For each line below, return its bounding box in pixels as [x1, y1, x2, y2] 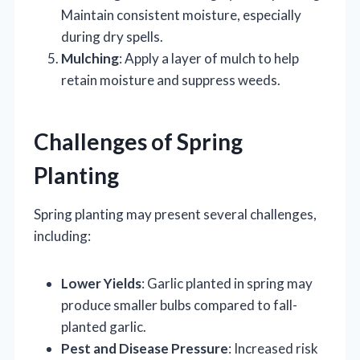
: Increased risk [228, 340, 318, 358]
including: [34, 227, 91, 245]
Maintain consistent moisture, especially [61, 6, 301, 24]
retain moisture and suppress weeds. [61, 72, 280, 89]
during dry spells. [61, 28, 163, 46]
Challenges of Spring [34, 128, 243, 156]
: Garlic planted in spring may [141, 275, 313, 292]
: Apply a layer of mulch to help [119, 50, 299, 67]
